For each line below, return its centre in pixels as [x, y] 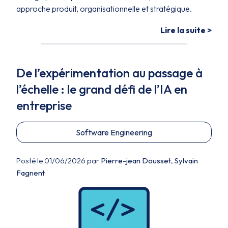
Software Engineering [114, 132]
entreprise [44, 105]
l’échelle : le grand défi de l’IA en [102, 89]
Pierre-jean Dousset [136, 161]
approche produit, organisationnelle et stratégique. [104, 9]
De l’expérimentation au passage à [109, 73]
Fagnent [31, 173]
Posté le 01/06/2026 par [59, 161]
